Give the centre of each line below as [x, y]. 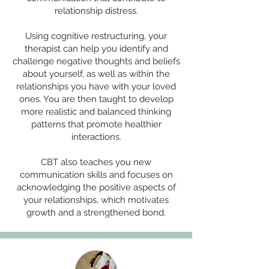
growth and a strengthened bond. [96, 213]
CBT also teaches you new [96, 162]
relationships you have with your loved [96, 86]
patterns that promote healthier [96, 124]
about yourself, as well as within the [96, 74]
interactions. [96, 137]
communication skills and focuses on [96, 175]
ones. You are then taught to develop [96, 99]
